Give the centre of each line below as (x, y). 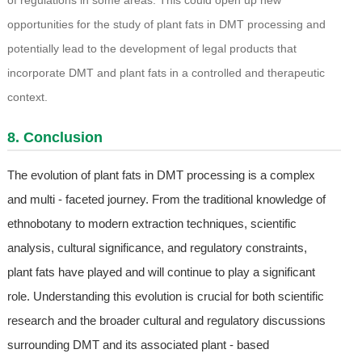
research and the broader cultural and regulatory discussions (166, 321)
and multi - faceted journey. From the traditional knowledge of (166, 200)
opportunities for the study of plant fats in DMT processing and (166, 25)
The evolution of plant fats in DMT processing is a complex (161, 175)
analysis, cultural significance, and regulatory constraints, (157, 248)
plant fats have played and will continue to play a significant (161, 272)
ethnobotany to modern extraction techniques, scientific (152, 224)
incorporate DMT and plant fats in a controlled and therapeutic (166, 73)
